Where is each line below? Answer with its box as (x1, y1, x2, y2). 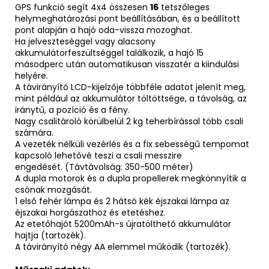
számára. (15, 126, 53, 139)
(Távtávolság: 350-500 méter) (65, 160, 193, 173)
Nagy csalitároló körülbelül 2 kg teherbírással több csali (15, 115, 243, 127)
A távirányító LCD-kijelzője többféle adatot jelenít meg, (15, 80, 246, 93)
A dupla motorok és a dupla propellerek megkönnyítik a (15, 172, 246, 184)
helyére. (15, 69, 50, 82)
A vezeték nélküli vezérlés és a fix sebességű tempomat (15, 138, 249, 150)
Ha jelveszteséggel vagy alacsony (15, 35, 156, 47)
